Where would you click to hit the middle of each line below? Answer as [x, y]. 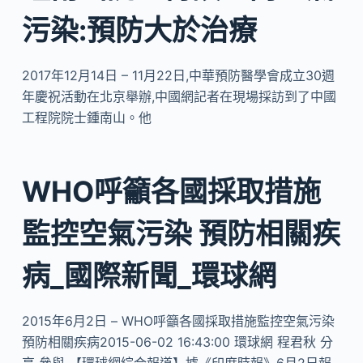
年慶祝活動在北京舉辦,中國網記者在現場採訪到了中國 [179, 96]
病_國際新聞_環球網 [149, 275]
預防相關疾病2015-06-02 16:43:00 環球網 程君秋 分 [177, 342]
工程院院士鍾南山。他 [86, 117]
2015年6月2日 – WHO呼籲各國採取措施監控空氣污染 [178, 321]
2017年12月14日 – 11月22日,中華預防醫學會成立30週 [178, 75]
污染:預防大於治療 [139, 30]
